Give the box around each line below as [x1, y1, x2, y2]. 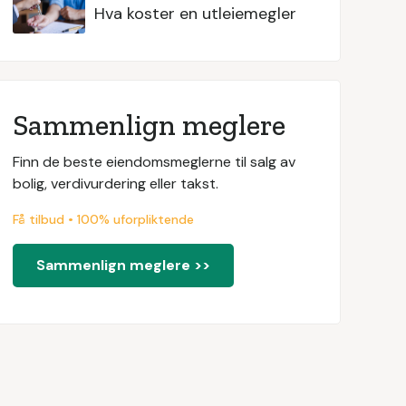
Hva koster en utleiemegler [93, 2, 296, 24]
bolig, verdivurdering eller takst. [12, 174, 218, 193]
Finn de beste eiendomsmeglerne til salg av [12, 152, 295, 171]
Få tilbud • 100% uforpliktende [12, 211, 194, 227]
